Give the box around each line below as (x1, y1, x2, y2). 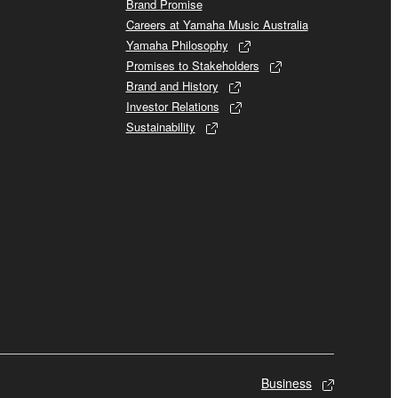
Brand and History (125, 77, 219, 95)
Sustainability (125, 118, 195, 136)
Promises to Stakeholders (125, 57, 259, 75)
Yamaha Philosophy (125, 36, 228, 54)
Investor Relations (125, 98, 219, 115)
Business (261, 374, 312, 393)
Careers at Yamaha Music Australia (125, 16, 308, 34)
